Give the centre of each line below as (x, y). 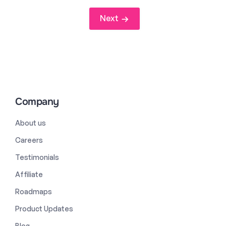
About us (31, 123)
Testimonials (37, 157)
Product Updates (44, 208)
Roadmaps (34, 191)
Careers (29, 140)
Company (37, 101)
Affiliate (29, 174)
